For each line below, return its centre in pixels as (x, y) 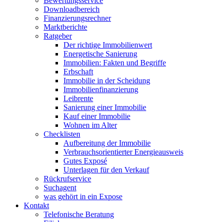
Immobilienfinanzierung (101, 89)
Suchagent (60, 188)
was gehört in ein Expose (83, 196)
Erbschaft (78, 72)
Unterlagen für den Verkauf (106, 170)
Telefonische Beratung (79, 214)
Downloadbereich (72, 9)
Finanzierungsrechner (77, 18)
